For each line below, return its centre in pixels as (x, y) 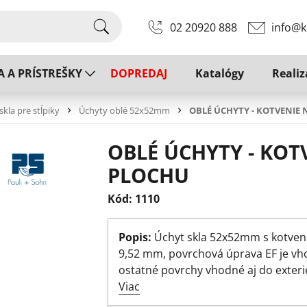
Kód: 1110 (133, 199)
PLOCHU (148, 175)
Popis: (135, 237)
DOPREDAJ (139, 73)
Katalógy (220, 73)
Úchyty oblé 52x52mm (124, 110)
